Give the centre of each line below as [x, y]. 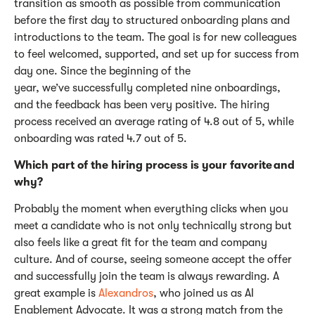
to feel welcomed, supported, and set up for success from [156, 54]
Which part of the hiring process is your [122, 165]
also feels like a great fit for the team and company [141, 242]
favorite [251, 165]
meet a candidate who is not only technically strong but [153, 225]
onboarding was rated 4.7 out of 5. [101, 138]
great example [50, 293]
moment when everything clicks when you [183, 208]
